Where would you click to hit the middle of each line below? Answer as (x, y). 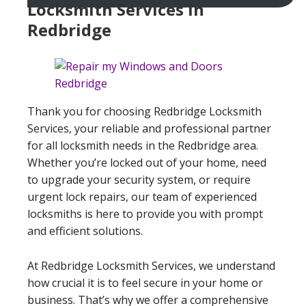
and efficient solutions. (85, 231)
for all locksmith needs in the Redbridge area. (143, 145)
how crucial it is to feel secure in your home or (145, 282)
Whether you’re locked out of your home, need (147, 162)
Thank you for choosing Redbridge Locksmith (144, 111)
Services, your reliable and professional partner (149, 128)
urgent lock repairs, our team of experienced (142, 196)
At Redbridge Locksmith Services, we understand (151, 265)
